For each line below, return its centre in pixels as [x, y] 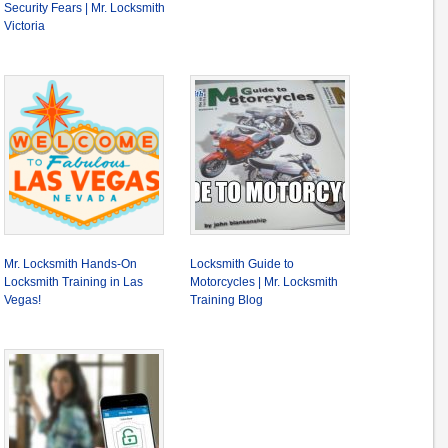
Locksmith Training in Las [73, 282]
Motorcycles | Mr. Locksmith [264, 282]
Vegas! [22, 300]
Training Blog [226, 300]
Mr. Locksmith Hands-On [70, 264]
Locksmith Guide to [242, 264]
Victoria [24, 26]
